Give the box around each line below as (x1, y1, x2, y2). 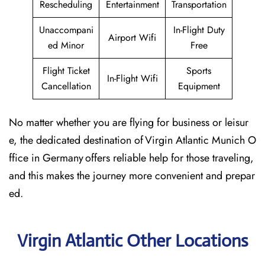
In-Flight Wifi (106, 72, 158, 85)
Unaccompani (38, 23, 93, 37)
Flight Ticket (42, 64, 90, 77)
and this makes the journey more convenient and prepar (9, 168, 255, 183)
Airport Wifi (108, 31, 156, 44)
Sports (186, 64, 211, 77)
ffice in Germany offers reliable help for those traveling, (9, 150, 254, 166)
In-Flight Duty (173, 23, 225, 37)
